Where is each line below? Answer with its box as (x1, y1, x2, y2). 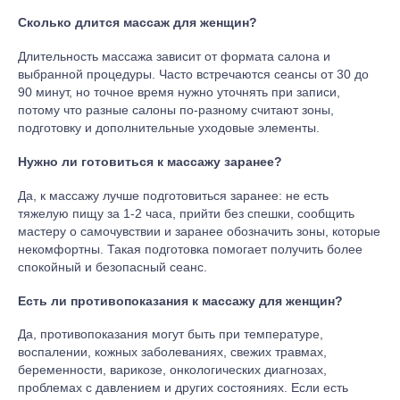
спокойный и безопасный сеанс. (18, 259, 207, 274)
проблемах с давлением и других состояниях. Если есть (18, 380, 348, 396)
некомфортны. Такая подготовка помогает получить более (18, 241, 362, 256)
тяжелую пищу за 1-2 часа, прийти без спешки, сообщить (18, 205, 354, 221)
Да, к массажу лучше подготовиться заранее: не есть (18, 187, 329, 203)
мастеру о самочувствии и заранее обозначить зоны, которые (18, 223, 380, 238)
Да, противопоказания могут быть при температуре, (18, 327, 323, 342)
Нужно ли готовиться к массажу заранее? (18, 154, 282, 170)
